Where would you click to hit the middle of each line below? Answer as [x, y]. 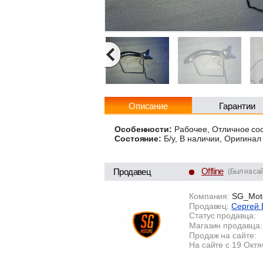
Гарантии [237, 106]
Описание [148, 106]
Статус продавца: [222, 216]
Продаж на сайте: [223, 235]
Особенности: [143, 129]
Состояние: [138, 139]
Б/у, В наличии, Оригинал [212, 139]
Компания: [209, 196]
